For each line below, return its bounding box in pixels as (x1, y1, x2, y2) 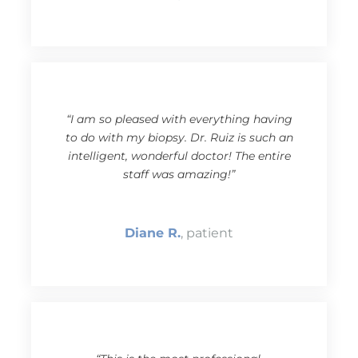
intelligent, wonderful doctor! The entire (67, 149, 291, 164)
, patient (181, 225, 233, 241)
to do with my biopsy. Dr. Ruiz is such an (65, 130, 293, 145)
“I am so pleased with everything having (66, 112, 292, 127)
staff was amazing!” (123, 167, 235, 182)
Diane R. (125, 225, 181, 241)
